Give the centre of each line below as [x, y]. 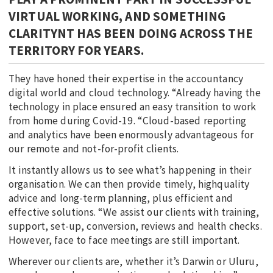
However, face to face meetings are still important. [124, 240]
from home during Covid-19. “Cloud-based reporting [127, 120]
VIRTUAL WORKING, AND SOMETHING [117, 16]
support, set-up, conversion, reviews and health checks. [135, 226]
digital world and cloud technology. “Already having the [135, 92]
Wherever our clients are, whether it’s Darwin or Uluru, [133, 261]
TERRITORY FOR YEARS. [76, 51]
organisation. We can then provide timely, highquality [129, 184]
